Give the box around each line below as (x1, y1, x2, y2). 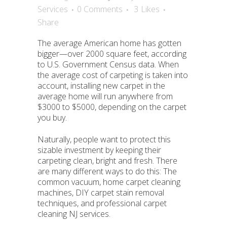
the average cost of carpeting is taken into (37, 69, 188, 81)
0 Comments (77, 4, 123, 15)
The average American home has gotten (37, 37, 181, 49)
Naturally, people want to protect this (37, 134, 171, 145)
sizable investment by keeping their (37, 144, 161, 156)
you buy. (37, 112, 67, 123)
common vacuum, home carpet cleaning (37, 176, 180, 187)
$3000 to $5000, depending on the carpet (37, 101, 186, 112)
